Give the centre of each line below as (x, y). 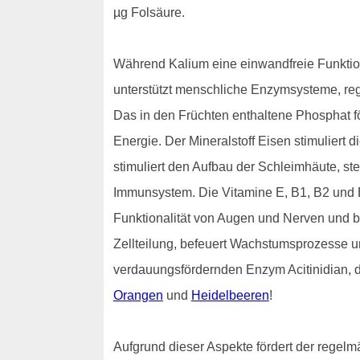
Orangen (138, 296)
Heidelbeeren (230, 296)
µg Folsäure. (149, 13)
